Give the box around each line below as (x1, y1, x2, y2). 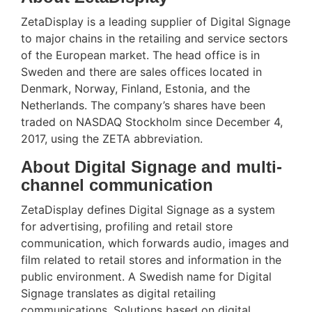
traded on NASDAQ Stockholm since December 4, (21, 114, 283, 129)
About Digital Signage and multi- (21, 157, 282, 176)
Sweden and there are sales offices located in (21, 64, 262, 79)
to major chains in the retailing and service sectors (21, 31, 288, 45)
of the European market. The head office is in (21, 47, 260, 62)
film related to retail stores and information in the (21, 252, 281, 267)
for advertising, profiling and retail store (21, 219, 233, 233)
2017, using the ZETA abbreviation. (21, 131, 203, 146)
